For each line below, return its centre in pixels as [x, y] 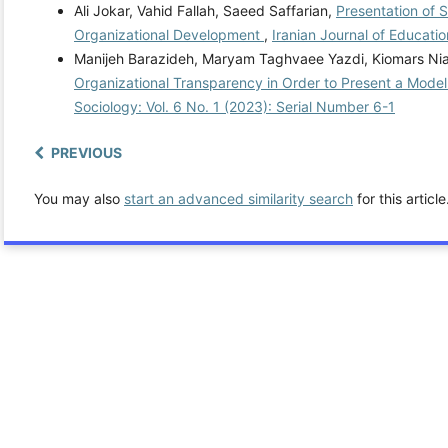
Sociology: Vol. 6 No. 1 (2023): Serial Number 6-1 [234, 107]
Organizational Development [169, 35]
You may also [79, 199]
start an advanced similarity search [238, 199]
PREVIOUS [86, 153]
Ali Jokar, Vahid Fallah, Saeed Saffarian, [205, 11]
